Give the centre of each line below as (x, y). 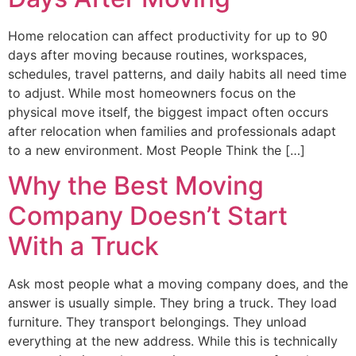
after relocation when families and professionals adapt (172, 132)
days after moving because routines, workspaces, (157, 55)
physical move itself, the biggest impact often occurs (168, 112)
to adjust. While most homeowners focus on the (152, 93)
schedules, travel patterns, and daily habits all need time (177, 74)
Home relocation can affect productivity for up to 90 (168, 36)
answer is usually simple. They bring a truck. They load (172, 303)
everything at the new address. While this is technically (173, 341)
